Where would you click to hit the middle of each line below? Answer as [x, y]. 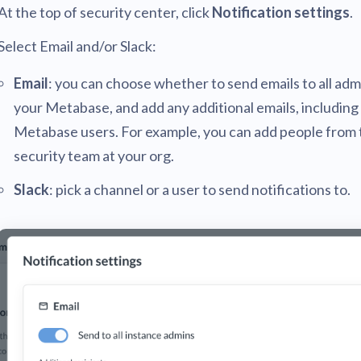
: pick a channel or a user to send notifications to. [200, 190]
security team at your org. [94, 156]
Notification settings [281, 12]
